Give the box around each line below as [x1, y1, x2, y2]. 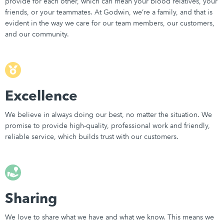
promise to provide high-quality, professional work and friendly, [5, 121, 210, 131]
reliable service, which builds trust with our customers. [5, 132, 178, 142]
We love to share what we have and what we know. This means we [5, 212, 214, 222]
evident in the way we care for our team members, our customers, [5, 18, 214, 28]
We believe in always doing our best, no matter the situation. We [5, 110, 212, 120]
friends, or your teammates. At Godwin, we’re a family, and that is [5, 7, 212, 17]
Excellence [5, 86, 77, 106]
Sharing [5, 189, 57, 208]
